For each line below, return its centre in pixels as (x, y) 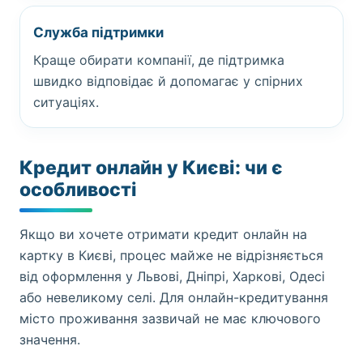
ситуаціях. (66, 102)
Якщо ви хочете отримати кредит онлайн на (163, 234)
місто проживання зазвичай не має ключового (170, 318)
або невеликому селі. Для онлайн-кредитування (174, 297)
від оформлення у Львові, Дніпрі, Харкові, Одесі (172, 276)
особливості (78, 190)
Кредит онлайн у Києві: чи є (151, 168)
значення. (50, 340)
